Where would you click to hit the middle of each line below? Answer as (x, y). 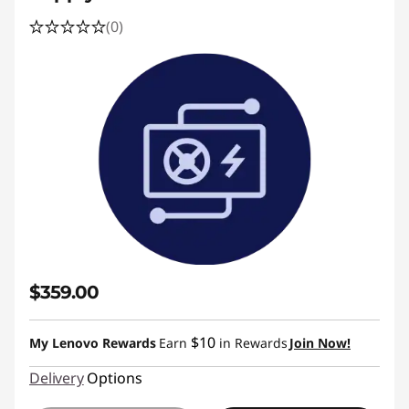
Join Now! (320, 343)
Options (114, 378)
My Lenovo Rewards (93, 343)
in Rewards (252, 343)
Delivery (57, 378)
